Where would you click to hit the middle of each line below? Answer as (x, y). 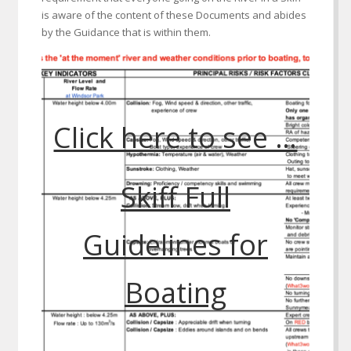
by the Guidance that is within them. (126, 32)
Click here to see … (175, 138)
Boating (175, 293)
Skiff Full (175, 197)
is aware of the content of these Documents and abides (174, 15)
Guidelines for (175, 245)
